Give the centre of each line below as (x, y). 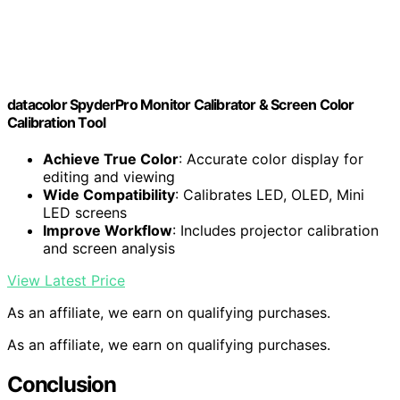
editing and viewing (109, 177)
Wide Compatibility (109, 195)
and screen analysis (109, 249)
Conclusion (62, 384)
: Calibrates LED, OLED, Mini (270, 195)
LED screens (85, 213)
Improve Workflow (108, 231)
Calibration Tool (57, 122)
